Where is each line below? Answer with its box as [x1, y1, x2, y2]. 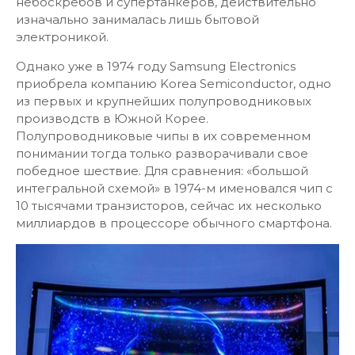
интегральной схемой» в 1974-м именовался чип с [16, 181, 333, 196]
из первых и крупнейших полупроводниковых [16, 94, 311, 109]
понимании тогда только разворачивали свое [16, 146, 308, 161]
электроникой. [16, 29, 109, 44]
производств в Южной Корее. [16, 111, 208, 126]
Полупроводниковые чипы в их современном [16, 128, 311, 143]
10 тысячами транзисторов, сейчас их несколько [16, 198, 322, 213]
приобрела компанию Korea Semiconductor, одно [16, 76, 331, 91]
